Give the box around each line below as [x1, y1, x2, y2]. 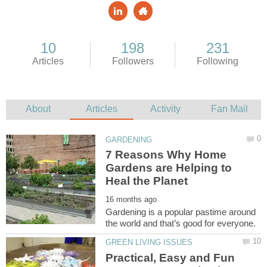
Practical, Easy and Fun [105, 251, 235, 264]
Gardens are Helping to [105, 162, 232, 175]
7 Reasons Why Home [105, 148, 227, 162]
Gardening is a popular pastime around [105, 207, 256, 218]
